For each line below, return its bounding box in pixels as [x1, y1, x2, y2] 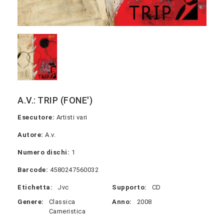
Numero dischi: [17, 148, 69, 156]
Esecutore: [17, 113, 54, 121]
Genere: [17, 198, 44, 206]
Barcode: [17, 166, 48, 174]
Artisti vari [54, 113, 87, 121]
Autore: [17, 131, 43, 139]
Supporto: [112, 183, 147, 191]
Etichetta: [17, 183, 52, 191]
